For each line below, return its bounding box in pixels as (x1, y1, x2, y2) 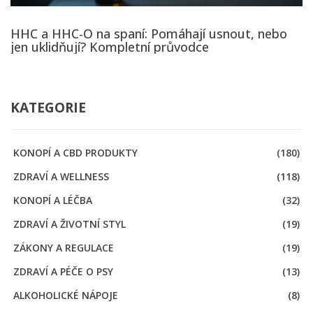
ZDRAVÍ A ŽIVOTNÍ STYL (13, 217, 126, 231)
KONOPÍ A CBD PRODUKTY (13, 145, 138, 159)
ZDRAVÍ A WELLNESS (13, 169, 110, 183)
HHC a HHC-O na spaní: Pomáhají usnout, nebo (10, 25, 287, 43)
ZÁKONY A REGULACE (13, 240, 115, 254)
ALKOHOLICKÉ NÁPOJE (13, 288, 119, 302)
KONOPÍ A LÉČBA (13, 193, 93, 207)
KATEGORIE (10, 97, 86, 117)
